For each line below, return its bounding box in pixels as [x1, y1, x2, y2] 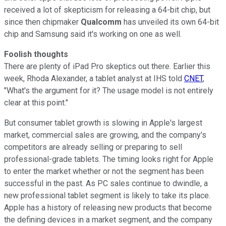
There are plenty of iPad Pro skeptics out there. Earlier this [4, 61, 210, 71]
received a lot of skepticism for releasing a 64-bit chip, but [4, 5, 210, 15]
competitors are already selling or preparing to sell [4, 142, 182, 152]
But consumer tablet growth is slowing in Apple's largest [4, 118, 202, 128]
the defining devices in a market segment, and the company [4, 214, 212, 224]
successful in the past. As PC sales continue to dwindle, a [4, 178, 208, 188]
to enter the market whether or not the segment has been [4, 166, 204, 176]
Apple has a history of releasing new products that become [4, 202, 212, 212]
